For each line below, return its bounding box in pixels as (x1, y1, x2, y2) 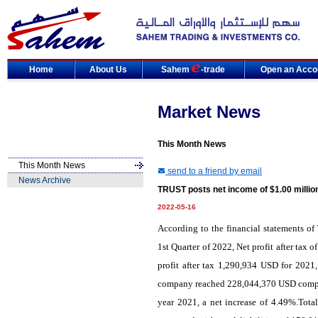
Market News (158, 102, 261, 121)
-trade (201, 65, 225, 75)
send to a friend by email (165, 166, 262, 176)
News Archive (18, 175, 71, 185)
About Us (89, 65, 127, 75)
